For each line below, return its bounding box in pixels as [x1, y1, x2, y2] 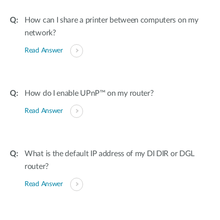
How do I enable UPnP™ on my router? [25, 89, 154, 97]
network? [25, 29, 56, 37]
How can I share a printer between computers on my [25, 16, 198, 24]
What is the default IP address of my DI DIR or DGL [25, 150, 195, 158]
